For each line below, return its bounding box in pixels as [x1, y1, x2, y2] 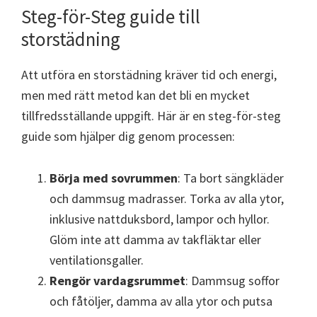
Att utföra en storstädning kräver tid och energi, [21, 67, 277, 83]
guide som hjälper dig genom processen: [21, 128, 235, 145]
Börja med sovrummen [50, 170, 178, 187]
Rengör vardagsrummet [50, 272, 185, 289]
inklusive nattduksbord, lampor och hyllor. [50, 211, 270, 228]
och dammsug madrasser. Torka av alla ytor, [50, 190, 284, 207]
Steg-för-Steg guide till [21, 4, 200, 29]
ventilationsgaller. [50, 252, 144, 269]
